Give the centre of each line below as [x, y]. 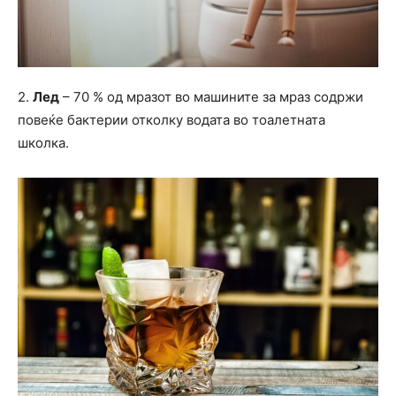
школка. [43, 143]
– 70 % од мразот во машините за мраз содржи [211, 97]
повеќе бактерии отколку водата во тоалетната [171, 120]
